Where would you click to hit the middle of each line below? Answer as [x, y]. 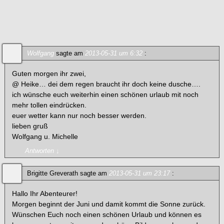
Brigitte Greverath [52, 173]
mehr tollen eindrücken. [49, 105]
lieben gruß [30, 126]
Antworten [40, 150]
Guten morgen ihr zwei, [49, 74]
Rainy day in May [55, 30]
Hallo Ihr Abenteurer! [45, 193]
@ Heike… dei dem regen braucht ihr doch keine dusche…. [106, 84]
